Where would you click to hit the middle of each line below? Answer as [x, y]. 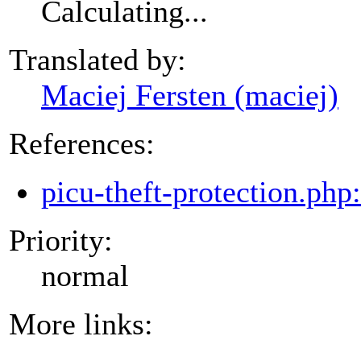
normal [85, 275]
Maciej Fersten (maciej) [190, 95]
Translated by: [98, 59]
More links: [81, 324]
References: [82, 143]
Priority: [61, 240]
